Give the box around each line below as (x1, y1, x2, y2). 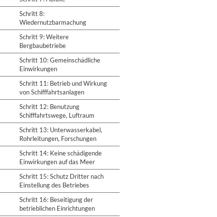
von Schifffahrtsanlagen (19, 88, 84, 96)
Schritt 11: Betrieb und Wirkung (19, 79, 107, 87)
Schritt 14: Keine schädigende (19, 149, 102, 157)
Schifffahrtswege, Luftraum (19, 111, 94, 119)
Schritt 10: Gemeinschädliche (19, 56, 100, 64)
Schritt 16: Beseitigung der (19, 196, 93, 203)
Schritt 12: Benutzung (19, 103, 79, 110)
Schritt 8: (19, 10, 45, 17)
